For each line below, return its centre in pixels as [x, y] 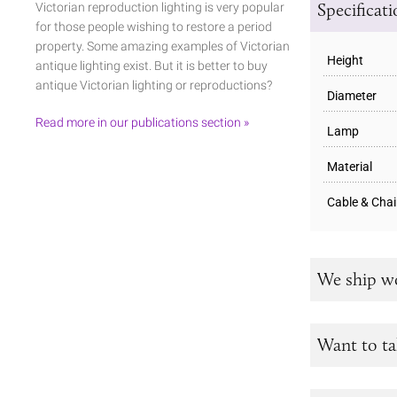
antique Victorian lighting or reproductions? [154, 85]
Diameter [352, 95]
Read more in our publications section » [142, 122]
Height [345, 60]
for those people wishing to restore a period [154, 26]
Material [350, 166]
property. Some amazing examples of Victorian [163, 46]
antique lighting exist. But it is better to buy [152, 65]
